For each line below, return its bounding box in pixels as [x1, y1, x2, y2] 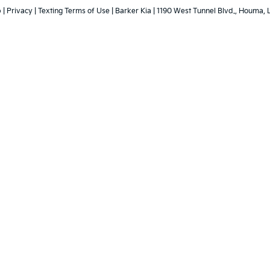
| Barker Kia [110, 6, 151, 16]
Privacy [7, 6, 33, 16]
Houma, [237, 6, 265, 16]
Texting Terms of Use [38, 6, 110, 16]
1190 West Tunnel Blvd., [155, 6, 237, 16]
